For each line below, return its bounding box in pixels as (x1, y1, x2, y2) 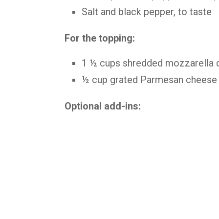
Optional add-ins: (65, 100, 141, 112)
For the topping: (65, 32, 135, 44)
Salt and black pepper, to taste (82, 6, 212, 18)
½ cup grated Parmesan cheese (82, 74, 217, 86)
